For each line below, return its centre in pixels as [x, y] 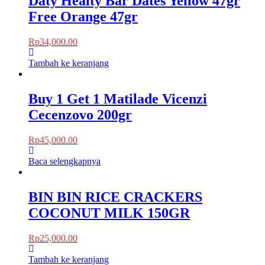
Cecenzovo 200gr [80, 114]
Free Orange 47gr [83, 17]
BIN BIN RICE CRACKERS [115, 197]
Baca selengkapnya [64, 161]
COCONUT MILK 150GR [109, 213]
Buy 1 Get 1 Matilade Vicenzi [118, 98]
